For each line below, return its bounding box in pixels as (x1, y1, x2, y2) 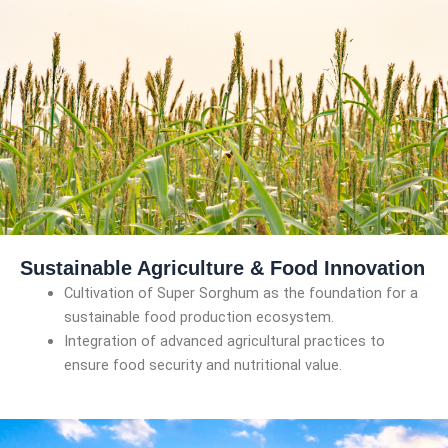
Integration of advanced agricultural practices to (63, 332, 385, 350)
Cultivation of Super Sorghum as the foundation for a (63, 284, 418, 302)
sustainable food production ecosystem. (63, 308, 334, 326)
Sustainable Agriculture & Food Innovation (20, 257, 425, 279)
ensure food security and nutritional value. (63, 356, 342, 374)
